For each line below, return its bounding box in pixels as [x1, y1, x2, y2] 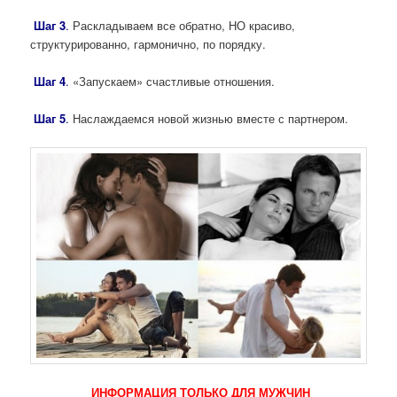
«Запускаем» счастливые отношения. [69, 73, 276, 90]
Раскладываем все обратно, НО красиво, [69, 17, 296, 35]
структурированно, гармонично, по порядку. [30, 35, 267, 53]
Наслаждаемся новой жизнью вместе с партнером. [69, 110, 349, 128]
